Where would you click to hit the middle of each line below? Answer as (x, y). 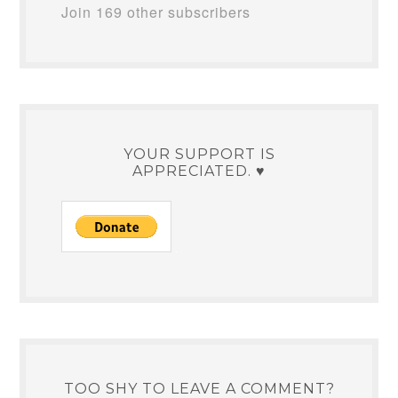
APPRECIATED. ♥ (199, 171)
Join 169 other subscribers (156, 12)
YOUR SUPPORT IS (199, 154)
